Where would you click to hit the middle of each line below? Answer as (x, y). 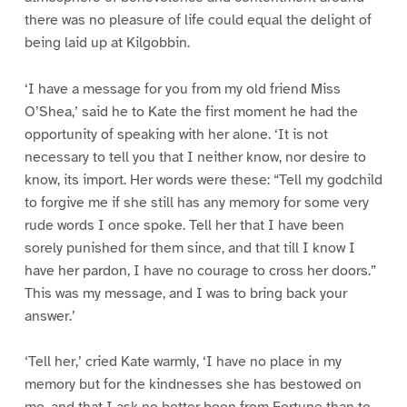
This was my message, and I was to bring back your (185, 293)
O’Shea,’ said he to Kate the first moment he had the (191, 111)
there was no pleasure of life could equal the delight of (198, 20)
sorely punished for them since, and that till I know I (189, 248)
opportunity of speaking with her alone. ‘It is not (176, 134)
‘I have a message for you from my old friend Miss (182, 89)
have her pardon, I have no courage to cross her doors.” (200, 270)
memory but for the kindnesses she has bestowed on (193, 385)
